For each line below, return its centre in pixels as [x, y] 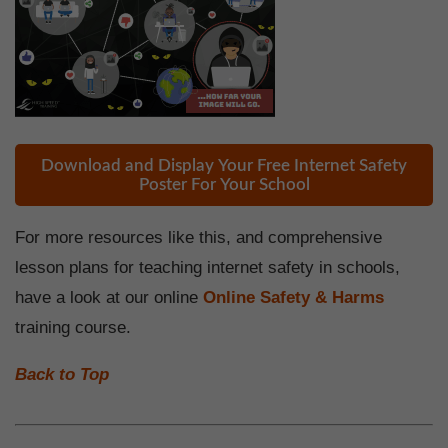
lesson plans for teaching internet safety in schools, [207, 268]
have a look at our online [109, 298]
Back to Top [62, 375]
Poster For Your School [224, 185]
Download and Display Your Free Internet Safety [224, 166]
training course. [73, 328]
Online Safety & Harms [293, 298]
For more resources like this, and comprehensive [198, 238]
